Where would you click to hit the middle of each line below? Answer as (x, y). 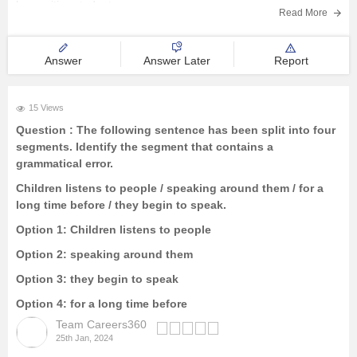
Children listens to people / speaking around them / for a (170, 188)
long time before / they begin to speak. (121, 205)
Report (291, 61)
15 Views (46, 108)
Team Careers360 (101, 324)
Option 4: (41, 304)
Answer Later (177, 61)
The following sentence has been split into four (206, 130)
